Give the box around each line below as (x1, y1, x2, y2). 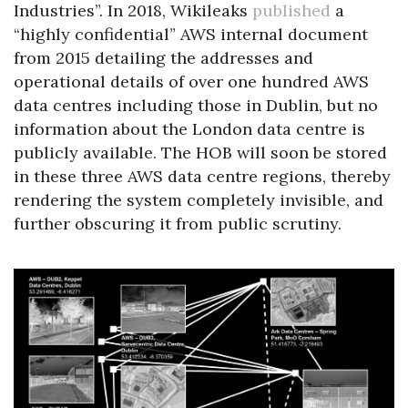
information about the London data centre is (14, 118, 365, 140)
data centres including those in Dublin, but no (14, 95, 378, 117)
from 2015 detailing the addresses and (14, 47, 313, 69)
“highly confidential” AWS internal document (14, 24, 368, 46)
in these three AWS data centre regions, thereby (14, 166, 391, 188)
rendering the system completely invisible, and (14, 189, 383, 211)
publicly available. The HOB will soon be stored (14, 142, 387, 164)
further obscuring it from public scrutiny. (14, 213, 342, 235)
